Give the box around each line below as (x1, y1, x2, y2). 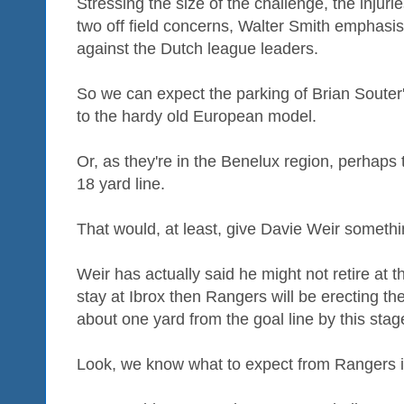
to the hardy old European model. (77, 107, 317, 126)
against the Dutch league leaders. (77, 40, 318, 59)
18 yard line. (77, 175, 165, 194)
